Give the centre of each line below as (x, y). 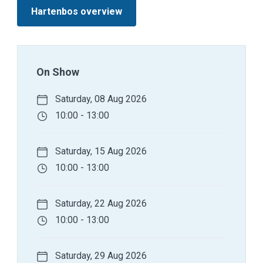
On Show (58, 72)
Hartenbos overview (77, 12)
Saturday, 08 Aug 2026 (100, 99)
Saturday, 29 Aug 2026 (100, 256)
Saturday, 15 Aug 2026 (100, 151)
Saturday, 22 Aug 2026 (100, 204)
